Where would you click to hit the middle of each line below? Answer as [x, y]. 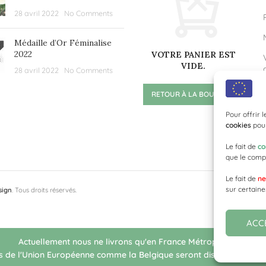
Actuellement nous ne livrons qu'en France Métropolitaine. [133, 242]
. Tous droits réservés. [44, 190]
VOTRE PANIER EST [193, 55]
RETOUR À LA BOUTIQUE [194, 94]
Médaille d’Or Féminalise [63, 43]
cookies [238, 125]
